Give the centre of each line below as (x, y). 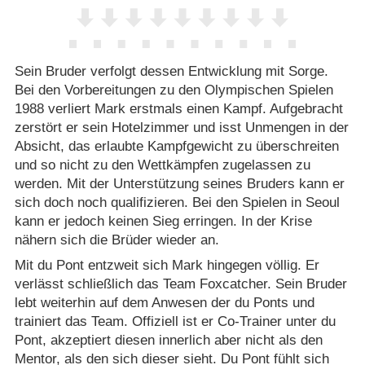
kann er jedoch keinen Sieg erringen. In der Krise (163, 221)
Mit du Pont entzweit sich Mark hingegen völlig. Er (167, 266)
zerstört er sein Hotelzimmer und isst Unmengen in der (181, 127)
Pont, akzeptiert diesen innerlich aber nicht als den (168, 341)
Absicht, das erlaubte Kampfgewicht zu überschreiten (176, 146)
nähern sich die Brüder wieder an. (117, 240)
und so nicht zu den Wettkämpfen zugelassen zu (162, 165)
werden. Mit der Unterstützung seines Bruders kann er (179, 183)
